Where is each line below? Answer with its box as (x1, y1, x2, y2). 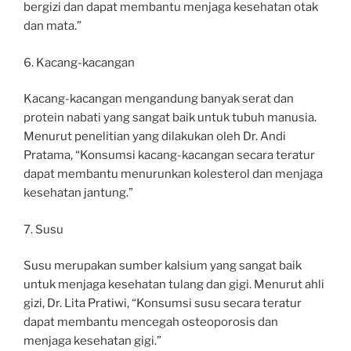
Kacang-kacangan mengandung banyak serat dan (24, 92, 294, 106)
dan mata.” (24, 19, 81, 33)
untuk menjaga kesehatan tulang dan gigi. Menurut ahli (24, 277, 324, 291)
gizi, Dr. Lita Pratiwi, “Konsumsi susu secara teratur (24, 296, 302, 310)
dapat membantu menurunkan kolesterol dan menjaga (24, 167, 323, 181)
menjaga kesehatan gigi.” (24, 334, 161, 348)
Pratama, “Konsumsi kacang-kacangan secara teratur (24, 148, 315, 162)
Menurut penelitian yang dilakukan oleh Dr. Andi (24, 129, 286, 143)
